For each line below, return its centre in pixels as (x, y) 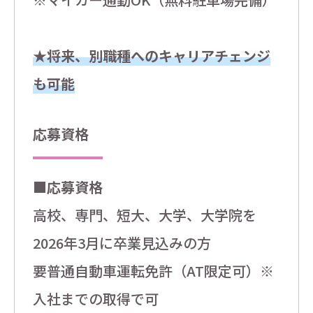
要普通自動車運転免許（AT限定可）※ (153, 271)
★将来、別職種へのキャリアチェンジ (151, 56)
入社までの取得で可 (95, 299)
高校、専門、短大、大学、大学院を (144, 215)
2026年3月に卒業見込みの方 (122, 243)
